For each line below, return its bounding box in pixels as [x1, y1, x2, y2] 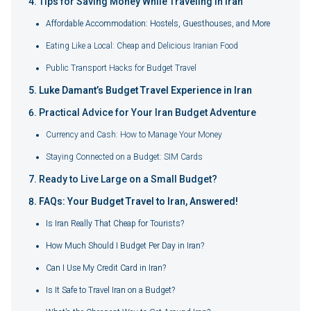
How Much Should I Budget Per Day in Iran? [46, 240, 204, 251]
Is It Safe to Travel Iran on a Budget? [46, 285, 175, 295]
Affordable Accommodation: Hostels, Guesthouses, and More [46, 18, 270, 28]
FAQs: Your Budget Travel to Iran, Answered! [39, 195, 238, 207]
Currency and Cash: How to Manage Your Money [46, 129, 222, 140]
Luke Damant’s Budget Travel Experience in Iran [39, 84, 252, 96]
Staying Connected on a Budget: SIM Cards [46, 151, 203, 162]
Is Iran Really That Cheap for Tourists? [46, 218, 184, 228]
